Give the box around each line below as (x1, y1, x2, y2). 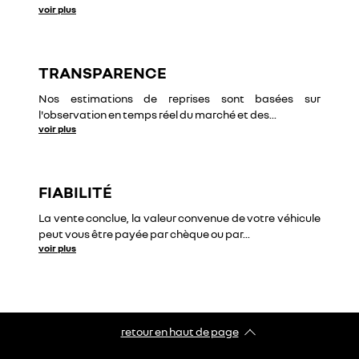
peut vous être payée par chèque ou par (38, 227, 243, 240)
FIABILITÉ (38, 182, 112, 201)
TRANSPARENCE (38, 63, 167, 82)
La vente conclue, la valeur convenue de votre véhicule (38, 211, 321, 224)
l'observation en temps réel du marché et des (38, 107, 269, 121)
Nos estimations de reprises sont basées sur (38, 91, 321, 105)
